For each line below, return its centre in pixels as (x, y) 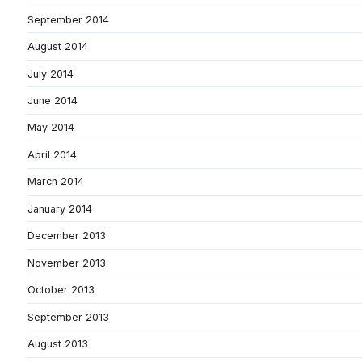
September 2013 (68, 317)
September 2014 (68, 19)
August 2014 (58, 47)
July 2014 (51, 74)
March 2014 (56, 182)
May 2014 (51, 128)
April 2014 (52, 154)
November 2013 (67, 263)
